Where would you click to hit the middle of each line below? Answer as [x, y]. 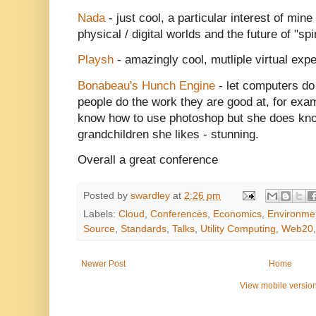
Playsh [97, 60]
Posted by [107, 195]
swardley [150, 195]
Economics [237, 214]
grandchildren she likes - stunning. [168, 134]
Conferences [179, 214]
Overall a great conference [148, 159]
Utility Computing [238, 229]
